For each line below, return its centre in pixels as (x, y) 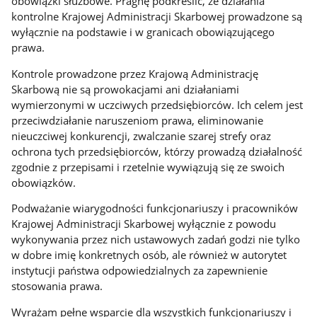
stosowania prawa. (57, 286)
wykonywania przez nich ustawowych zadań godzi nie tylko (156, 240)
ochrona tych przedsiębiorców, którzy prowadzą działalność (157, 151)
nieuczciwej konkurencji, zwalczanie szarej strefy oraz (142, 136)
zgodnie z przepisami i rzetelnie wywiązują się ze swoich (148, 167)
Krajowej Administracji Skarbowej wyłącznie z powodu (144, 224)
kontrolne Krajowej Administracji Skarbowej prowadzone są (157, 17)
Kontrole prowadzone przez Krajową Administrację (135, 73)
